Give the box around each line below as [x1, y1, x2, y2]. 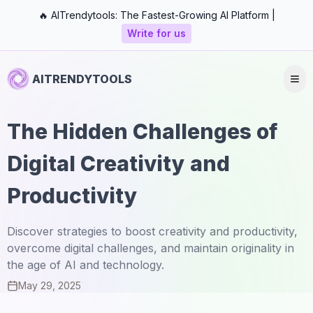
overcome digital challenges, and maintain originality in [7, 241, 294, 255]
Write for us [127, 27, 186, 39]
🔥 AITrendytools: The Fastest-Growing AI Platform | [38, 9, 275, 21]
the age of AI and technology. [7, 258, 164, 272]
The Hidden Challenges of [7, 119, 277, 144]
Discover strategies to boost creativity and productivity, [7, 224, 298, 238]
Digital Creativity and [7, 151, 230, 176]
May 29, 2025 [18, 279, 81, 291]
